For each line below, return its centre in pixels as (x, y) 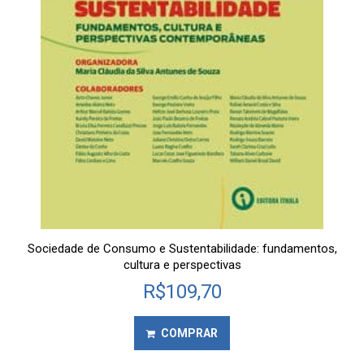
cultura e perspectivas (182, 264)
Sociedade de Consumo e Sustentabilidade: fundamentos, (182, 248)
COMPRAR (189, 333)
